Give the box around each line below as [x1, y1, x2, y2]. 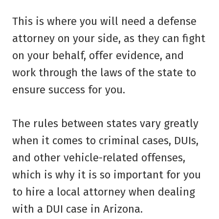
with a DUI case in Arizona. [12, 202, 143, 216]
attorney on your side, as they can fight [12, 32, 205, 45]
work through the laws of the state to [12, 66, 196, 80]
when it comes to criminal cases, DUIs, [12, 134, 198, 148]
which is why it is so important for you [12, 168, 201, 182]
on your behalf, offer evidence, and [12, 49, 184, 63]
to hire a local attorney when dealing [12, 185, 195, 199]
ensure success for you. [12, 83, 125, 97]
